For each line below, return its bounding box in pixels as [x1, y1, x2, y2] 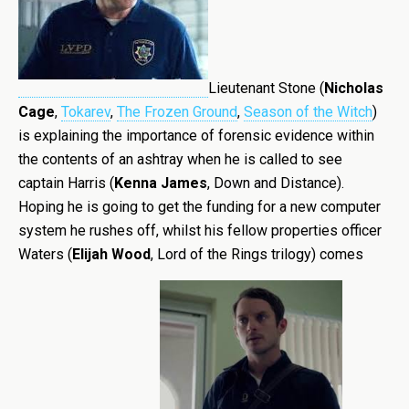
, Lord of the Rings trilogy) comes [151, 246, 363, 263]
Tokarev [61, 103, 110, 121]
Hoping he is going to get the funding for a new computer [18, 198, 381, 215]
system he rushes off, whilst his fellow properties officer [18, 222, 382, 239]
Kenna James [114, 174, 207, 192]
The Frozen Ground [117, 103, 237, 121]
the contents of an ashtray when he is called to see [18, 151, 342, 168]
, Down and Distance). [207, 174, 344, 192]
